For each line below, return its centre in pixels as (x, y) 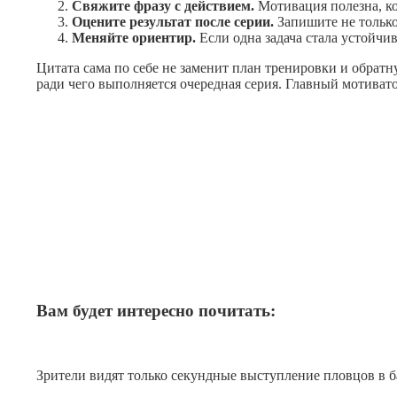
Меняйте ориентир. (134, 38)
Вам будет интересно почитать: (156, 311)
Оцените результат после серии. (173, 22)
